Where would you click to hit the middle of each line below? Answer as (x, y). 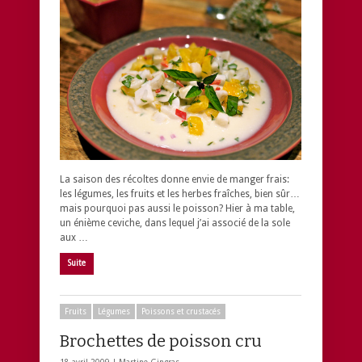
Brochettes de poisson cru (161, 341)
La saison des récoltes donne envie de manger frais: (175, 179)
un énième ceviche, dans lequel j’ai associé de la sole (175, 223)
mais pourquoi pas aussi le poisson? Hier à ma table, (177, 208)
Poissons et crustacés (181, 311)
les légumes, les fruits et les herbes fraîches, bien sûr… (180, 194)
